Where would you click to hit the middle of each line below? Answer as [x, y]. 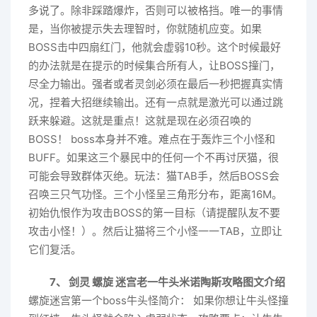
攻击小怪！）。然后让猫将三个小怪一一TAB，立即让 [155, 231]
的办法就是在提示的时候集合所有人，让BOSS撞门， [154, 65]
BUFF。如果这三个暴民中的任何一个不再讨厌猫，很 [154, 157]
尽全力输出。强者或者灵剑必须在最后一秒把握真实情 [156, 83]
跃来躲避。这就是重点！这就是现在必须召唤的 [140, 120]
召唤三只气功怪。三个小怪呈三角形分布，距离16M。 [155, 194]
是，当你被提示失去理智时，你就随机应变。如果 [145, 28]
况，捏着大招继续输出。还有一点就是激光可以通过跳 [156, 102]
